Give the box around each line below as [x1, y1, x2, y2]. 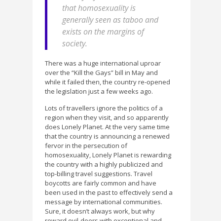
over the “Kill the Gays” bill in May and [45, 68, 158, 77]
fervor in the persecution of [45, 141, 127, 150]
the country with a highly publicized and [45, 160, 163, 169]
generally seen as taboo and [62, 14, 158, 25]
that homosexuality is [62, 2, 136, 13]
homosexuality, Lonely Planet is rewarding [45, 150, 171, 160]
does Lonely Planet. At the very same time [45, 122, 170, 132]
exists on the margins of [62, 26, 144, 37]
